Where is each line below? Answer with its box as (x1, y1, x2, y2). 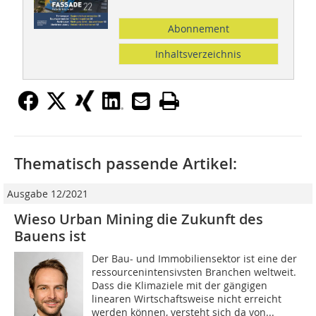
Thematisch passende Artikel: (14, 153, 237, 175)
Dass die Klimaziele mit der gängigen (92, 279, 268, 293)
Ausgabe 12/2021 (7, 187, 88, 201)
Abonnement (167, 22, 229, 36)
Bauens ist (14, 226, 86, 246)
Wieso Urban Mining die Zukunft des (14, 209, 263, 229)
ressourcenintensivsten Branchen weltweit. (92, 265, 297, 279)
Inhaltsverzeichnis (155, 47, 242, 61)
